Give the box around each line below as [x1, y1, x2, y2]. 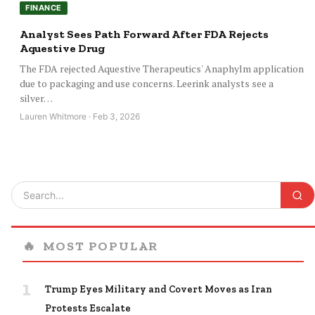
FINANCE [25, 3, 62, 13]
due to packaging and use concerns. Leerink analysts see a [20, 77, 274, 91]
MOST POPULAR [39, 238, 159, 255]
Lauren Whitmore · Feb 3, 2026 [20, 111, 140, 122]
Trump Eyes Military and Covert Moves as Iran [45, 283, 272, 296]
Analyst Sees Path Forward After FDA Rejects [20, 27, 269, 41]
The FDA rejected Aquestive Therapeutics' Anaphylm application [20, 62, 304, 76]
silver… [20, 91, 53, 105]
